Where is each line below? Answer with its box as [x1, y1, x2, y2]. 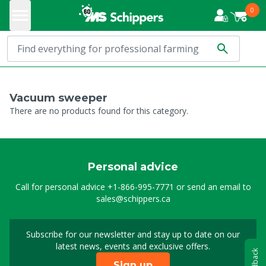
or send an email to [173, 181, 251, 192]
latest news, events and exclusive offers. [56, 240, 210, 252]
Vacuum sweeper [9, 91, 107, 104]
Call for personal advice [15, 181, 107, 192]
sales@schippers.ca [96, 193, 170, 204]
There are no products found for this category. [9, 105, 188, 116]
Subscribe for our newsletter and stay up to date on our [26, 229, 240, 240]
